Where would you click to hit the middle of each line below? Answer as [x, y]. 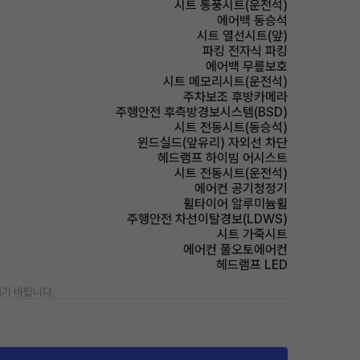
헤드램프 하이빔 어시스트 [223, 158]
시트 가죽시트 [252, 234]
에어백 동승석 [252, 20]
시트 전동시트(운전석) [231, 173]
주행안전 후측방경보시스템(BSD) [202, 112]
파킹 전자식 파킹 [245, 51]
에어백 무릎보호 [247, 66]
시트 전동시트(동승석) [231, 127]
